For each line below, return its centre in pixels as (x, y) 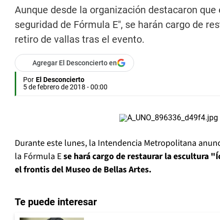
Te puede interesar (56, 202)
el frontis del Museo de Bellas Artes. (83, 170)
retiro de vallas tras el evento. (80, 40)
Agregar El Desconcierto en (75, 63)
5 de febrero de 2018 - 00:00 (65, 87)
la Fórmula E (39, 157)
